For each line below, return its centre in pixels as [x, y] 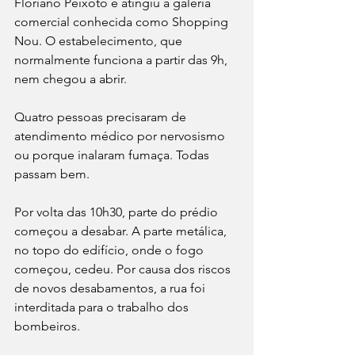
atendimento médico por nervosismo [121, 136]
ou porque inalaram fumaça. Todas [113, 155]
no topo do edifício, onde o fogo [111, 250]
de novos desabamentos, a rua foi [111, 288]
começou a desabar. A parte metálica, [122, 231]
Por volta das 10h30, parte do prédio [118, 212]
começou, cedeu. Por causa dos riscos [124, 269]
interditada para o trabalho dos [103, 307]
